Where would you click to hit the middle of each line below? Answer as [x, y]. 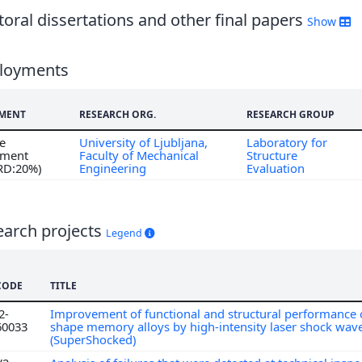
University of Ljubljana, [143, 142]
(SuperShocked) [95, 339]
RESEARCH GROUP [290, 114]
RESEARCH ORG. [118, 114]
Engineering [113, 168]
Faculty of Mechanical [139, 155]
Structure [272, 155]
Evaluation [276, 168]
